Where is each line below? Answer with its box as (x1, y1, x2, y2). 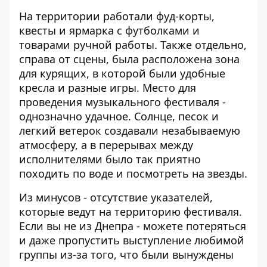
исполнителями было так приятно (19, 152, 201, 166)
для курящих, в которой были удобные (19, 66, 225, 80)
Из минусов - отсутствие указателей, (19, 190, 213, 204)
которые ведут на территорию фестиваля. (19, 204, 242, 219)
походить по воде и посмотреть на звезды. (19, 166, 247, 181)
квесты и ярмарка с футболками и (19, 23, 200, 38)
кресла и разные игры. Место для (19, 80, 196, 95)
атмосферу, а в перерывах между (19, 138, 193, 152)
